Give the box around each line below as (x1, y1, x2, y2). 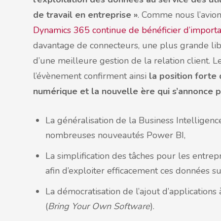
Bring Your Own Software (48, 200, 150, 212)
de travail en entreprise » (33, 9, 138, 21)
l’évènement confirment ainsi (33, 70, 149, 82)
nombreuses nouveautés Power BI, (45, 129, 185, 141)
